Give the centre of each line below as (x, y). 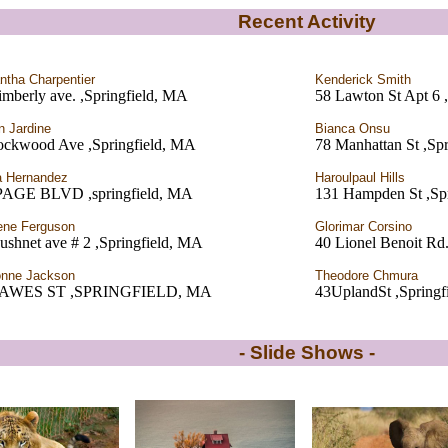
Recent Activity (307, 21)
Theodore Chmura (366, 275)
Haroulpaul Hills (360, 177)
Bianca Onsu (352, 128)
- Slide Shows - (307, 352)
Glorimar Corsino (363, 226)
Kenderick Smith (363, 79)
